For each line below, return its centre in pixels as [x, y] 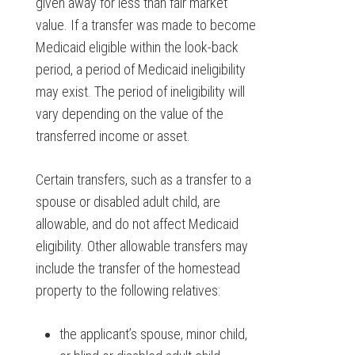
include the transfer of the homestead [137, 268]
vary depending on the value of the [129, 114]
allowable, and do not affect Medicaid [137, 224]
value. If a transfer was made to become [145, 25]
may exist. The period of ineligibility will [140, 92]
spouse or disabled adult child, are [128, 202]
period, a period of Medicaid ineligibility [140, 69]
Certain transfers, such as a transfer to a [143, 179]
